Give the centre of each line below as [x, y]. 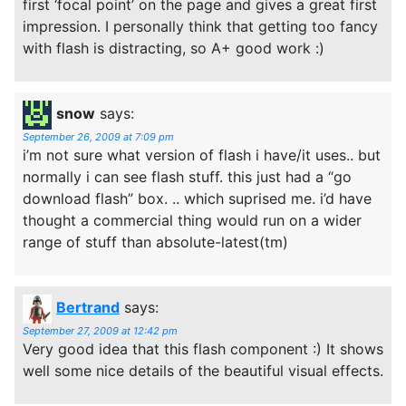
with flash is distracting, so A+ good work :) [174, 48]
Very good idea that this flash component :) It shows [203, 348]
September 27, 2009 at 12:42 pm [100, 330]
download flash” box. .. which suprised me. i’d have [197, 198]
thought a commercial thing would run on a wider [192, 220]
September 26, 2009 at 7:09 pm [98, 136]
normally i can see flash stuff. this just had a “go [187, 176]
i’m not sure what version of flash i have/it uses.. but [202, 155]
